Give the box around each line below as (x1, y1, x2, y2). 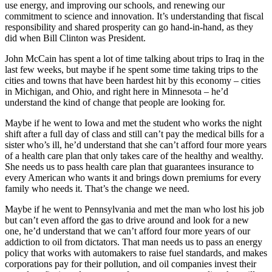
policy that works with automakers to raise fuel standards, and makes (5, 247, 267, 258)
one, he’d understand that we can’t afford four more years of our (5, 225, 250, 236)
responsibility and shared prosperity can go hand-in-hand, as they (5, 21, 253, 32)
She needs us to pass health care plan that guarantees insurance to (5, 161, 254, 172)
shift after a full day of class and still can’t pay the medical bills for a (5, 128, 264, 139)
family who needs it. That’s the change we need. (5, 183, 189, 194)
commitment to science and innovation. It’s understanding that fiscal (5, 10, 263, 21)
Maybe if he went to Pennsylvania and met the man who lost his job (5, 203, 264, 214)
